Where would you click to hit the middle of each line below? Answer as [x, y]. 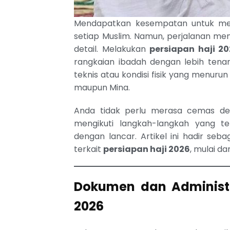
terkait [89, 149]
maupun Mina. [102, 87]
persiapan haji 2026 [147, 149]
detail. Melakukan [112, 49]
